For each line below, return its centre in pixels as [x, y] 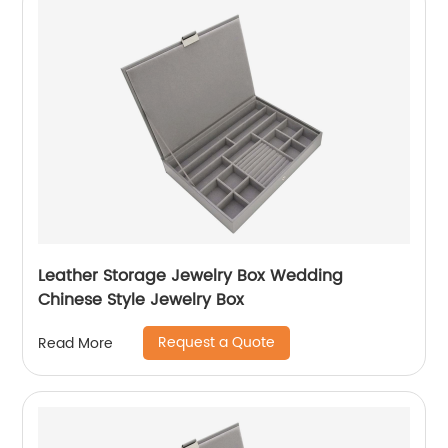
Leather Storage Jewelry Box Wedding [191, 276]
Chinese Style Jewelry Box [141, 300]
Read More [76, 343]
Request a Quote [217, 343]
